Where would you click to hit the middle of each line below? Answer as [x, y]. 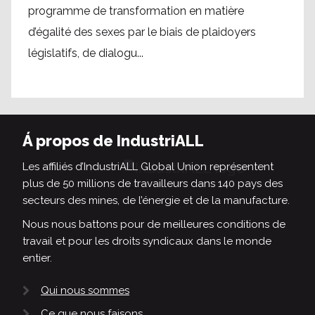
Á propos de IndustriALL [113, 141]
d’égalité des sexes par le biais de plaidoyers [142, 32]
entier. [37, 258]
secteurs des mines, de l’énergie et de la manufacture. [156, 201]
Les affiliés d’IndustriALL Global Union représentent [148, 167]
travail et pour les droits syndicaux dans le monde [147, 242]
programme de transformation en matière [136, 11]
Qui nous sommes [85, 291]
